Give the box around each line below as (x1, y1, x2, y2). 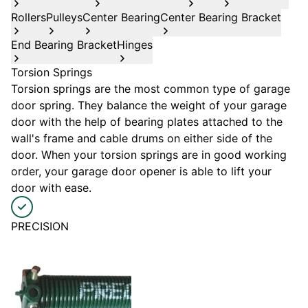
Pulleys (46, 10, 82, 25)
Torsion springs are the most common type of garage (11, 82, 290, 96)
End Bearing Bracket (11, 38, 117, 52)
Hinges (117, 38, 153, 52)
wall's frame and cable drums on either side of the (11, 131, 272, 146)
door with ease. (11, 181, 91, 195)
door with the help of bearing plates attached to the (11, 115, 283, 129)
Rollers (11, 10, 46, 25)
